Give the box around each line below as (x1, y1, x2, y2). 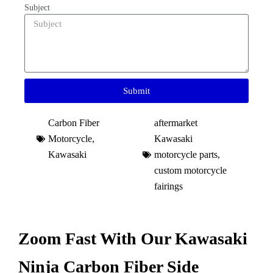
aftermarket (154, 118, 197, 128)
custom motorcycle (154, 165, 227, 175)
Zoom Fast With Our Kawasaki (18, 229, 247, 248)
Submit (123, 85, 150, 96)
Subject (24, 3, 50, 12)
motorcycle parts (154, 149, 218, 160)
